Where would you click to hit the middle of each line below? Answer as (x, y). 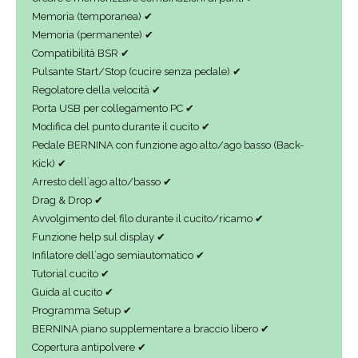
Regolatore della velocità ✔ (96, 89)
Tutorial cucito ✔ (71, 273)
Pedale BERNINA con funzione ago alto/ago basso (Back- (168, 145)
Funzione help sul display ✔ (99, 237)
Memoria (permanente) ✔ (93, 34)
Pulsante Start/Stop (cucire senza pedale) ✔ (137, 71)
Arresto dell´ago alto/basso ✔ (102, 181)
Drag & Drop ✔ (68, 200)
